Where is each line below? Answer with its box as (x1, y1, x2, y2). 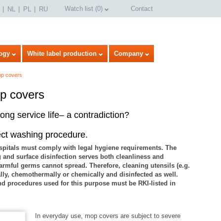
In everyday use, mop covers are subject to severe (35, 212, 181, 220)
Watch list (65, 5, 93, 12)
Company (114, 50, 143, 57)
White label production (27, 50, 97, 57)
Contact (131, 5, 153, 12)
